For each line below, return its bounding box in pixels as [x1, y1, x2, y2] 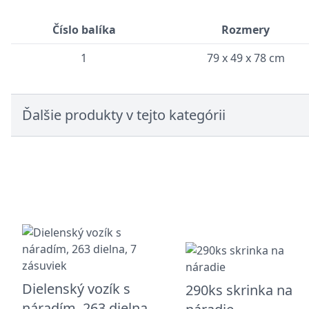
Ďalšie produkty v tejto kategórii [22, 106, 226, 124]
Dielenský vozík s [22, 279, 130, 298]
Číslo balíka [52, 22, 116, 37]
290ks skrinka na [186, 280, 293, 299]
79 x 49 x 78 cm [206, 50, 285, 66]
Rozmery [221, 22, 270, 37]
